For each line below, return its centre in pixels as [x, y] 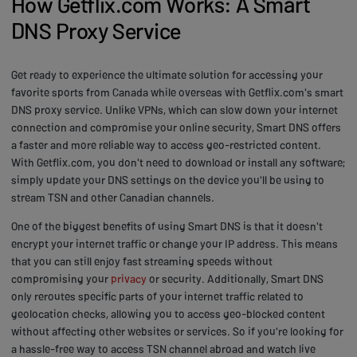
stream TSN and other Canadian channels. [113, 197]
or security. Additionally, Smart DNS [235, 278]
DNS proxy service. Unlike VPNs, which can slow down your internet [175, 109]
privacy [129, 278]
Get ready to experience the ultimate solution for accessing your [167, 74]
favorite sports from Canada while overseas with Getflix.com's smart [177, 92]
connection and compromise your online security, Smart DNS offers [176, 127]
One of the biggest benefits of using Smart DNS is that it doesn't [167, 226]
